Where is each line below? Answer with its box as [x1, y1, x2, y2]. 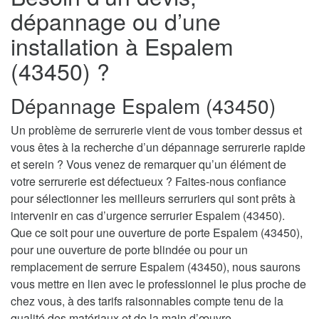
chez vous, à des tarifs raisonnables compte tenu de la [11, 292, 283, 309]
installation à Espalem [11, 28, 234, 62]
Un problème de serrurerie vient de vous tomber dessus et [11, 121, 302, 138]
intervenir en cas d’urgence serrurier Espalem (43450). [11, 206, 285, 224]
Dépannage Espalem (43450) [11, 90, 276, 120]
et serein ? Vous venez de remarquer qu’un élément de [11, 155, 286, 172]
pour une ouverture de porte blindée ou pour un [11, 241, 248, 258]
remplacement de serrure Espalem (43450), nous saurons [11, 258, 300, 275]
